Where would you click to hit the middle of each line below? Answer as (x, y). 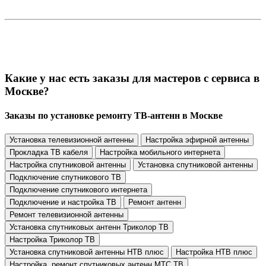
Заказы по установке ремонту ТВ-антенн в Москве (114, 115)
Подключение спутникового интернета (78, 190)
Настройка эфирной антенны (197, 140)
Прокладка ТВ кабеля (49, 153)
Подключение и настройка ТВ (63, 202)
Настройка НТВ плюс (214, 252)
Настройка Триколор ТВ (52, 240)
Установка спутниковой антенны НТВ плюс (87, 252)
